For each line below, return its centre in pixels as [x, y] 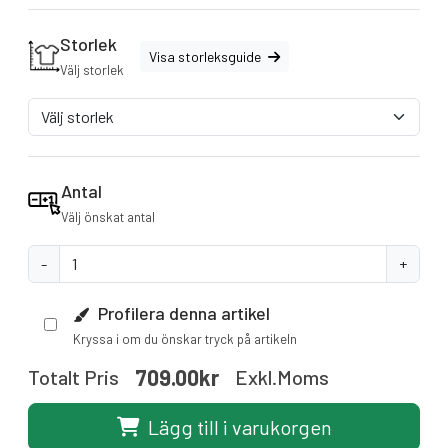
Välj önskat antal [108, 217]
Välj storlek [92, 70]
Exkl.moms [282, 377]
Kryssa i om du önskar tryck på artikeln [185, 339]
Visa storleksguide [206, 56]
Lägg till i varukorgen [239, 427]
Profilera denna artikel [182, 313]
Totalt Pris [73, 377]
